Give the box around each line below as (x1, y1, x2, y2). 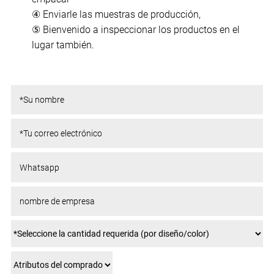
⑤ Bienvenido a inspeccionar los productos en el (31, 23, 240, 35)
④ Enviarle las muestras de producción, (31, 8, 201, 20)
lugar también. (31, 39, 94, 51)
